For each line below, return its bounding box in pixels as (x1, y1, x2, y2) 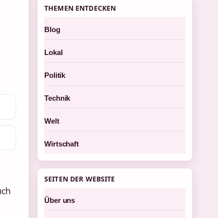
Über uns (44, 196, 75, 204)
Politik (44, 71, 66, 79)
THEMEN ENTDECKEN (44, 3, 116, 13)
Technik (44, 94, 71, 102)
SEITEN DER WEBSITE (44, 174, 115, 183)
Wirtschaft (44, 140, 79, 148)
